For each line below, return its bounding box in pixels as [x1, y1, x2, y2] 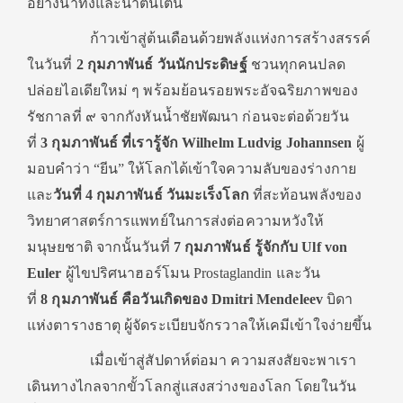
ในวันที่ [27, 57, 76, 72]
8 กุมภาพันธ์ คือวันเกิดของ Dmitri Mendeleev [40, 291, 323, 307]
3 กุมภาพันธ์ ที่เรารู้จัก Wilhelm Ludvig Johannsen [40, 135, 356, 150]
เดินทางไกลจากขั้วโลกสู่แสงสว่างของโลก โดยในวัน [27, 379, 356, 394]
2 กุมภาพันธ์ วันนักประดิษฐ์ [76, 57, 247, 72]
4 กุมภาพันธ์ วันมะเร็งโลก [85, 187, 249, 202]
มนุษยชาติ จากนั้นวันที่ [27, 239, 174, 255]
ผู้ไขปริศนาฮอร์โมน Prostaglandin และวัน [61, 265, 320, 281]
